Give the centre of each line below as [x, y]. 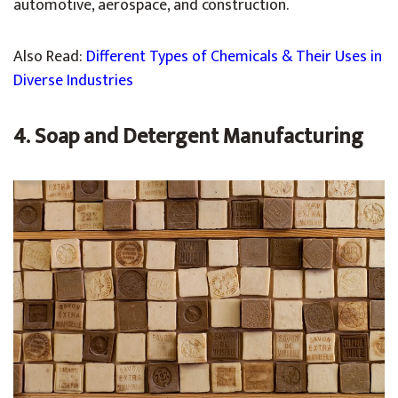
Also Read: [50, 56]
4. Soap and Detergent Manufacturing [188, 136]
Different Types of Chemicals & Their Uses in [234, 56]
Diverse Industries [73, 80]
